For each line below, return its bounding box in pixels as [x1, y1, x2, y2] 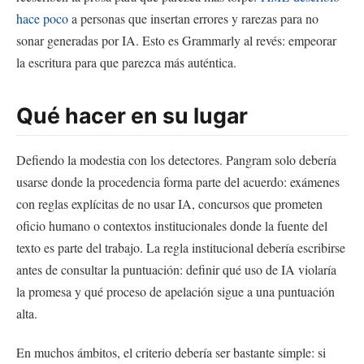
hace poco [16, 9, 68, 27]
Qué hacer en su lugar [16, 102, 248, 128]
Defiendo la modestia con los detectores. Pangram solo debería [16, 150, 336, 168]
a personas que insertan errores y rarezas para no [68, 9, 318, 27]
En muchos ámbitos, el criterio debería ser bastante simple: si [16, 343, 326, 361]
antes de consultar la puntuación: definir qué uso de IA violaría [16, 260, 336, 278]
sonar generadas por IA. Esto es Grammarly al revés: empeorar [16, 31, 336, 49]
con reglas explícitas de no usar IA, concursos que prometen [16, 194, 323, 212]
